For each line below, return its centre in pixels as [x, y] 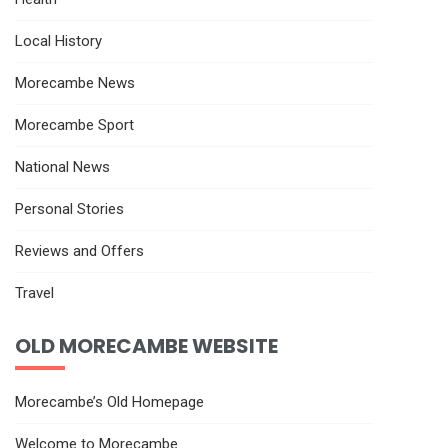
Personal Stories [69, 208]
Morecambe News [75, 82]
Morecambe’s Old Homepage [109, 401]
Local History [58, 40]
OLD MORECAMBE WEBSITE [146, 345]
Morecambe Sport [74, 124]
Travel [34, 292]
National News [62, 166]
